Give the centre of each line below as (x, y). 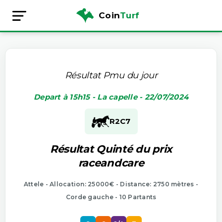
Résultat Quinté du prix (111, 149)
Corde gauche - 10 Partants (111, 197)
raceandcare (111, 163)
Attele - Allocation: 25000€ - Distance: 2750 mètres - (111, 184)
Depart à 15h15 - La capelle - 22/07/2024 (111, 97)
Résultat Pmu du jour (111, 75)
